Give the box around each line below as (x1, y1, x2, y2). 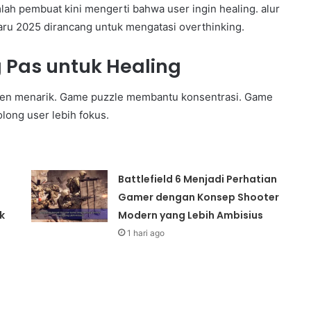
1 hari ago (127, 228, 165, 239)
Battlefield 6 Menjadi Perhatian (118, 172, 278, 187)
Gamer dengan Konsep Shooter (118, 190, 280, 205)
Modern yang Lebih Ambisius (118, 208, 264, 223)
